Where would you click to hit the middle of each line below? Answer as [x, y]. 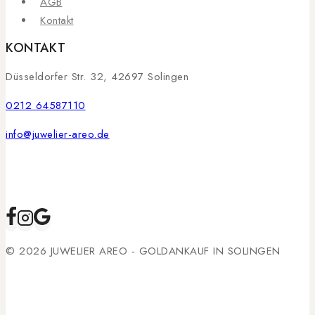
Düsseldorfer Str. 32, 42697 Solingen [97, 77]
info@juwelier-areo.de [58, 135]
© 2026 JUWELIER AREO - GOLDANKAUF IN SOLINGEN [143, 251]
